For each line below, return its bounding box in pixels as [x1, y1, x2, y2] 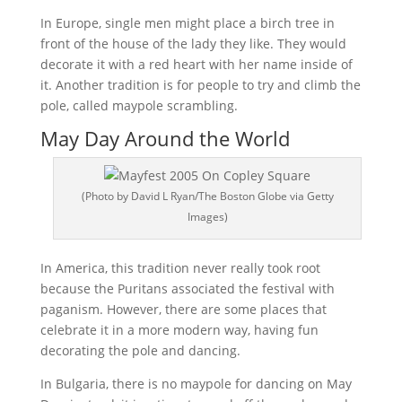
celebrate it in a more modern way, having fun [39, 321, 319, 338]
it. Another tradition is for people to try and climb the [39, 76, 361, 93]
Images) [187, 209, 228, 224]
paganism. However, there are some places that [39, 301, 327, 318]
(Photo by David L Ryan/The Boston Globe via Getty [81, 188, 334, 204]
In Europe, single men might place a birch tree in [39, 14, 335, 31]
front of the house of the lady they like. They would [39, 35, 346, 52]
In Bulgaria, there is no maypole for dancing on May [39, 375, 352, 392]
